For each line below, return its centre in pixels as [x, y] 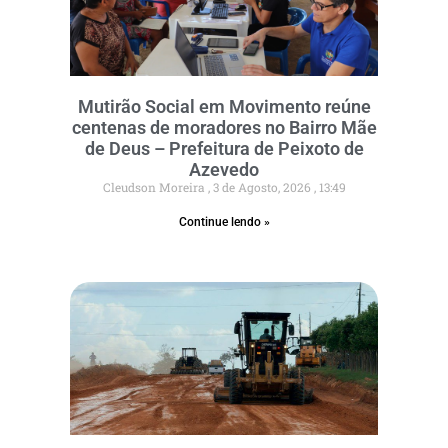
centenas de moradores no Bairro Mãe [224, 127]
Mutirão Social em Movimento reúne [224, 106]
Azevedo [224, 169]
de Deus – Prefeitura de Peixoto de [224, 148]
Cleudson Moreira [155, 186]
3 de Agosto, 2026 [261, 186]
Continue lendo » [224, 221]
